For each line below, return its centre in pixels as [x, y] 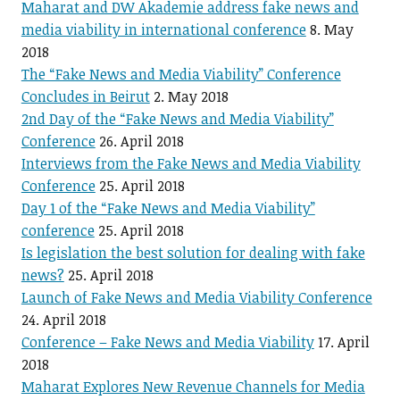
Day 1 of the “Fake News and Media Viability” [168, 208]
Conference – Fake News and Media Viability [167, 342]
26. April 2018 [141, 142]
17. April [343, 342]
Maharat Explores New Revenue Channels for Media [193, 387]
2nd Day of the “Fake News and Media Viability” [177, 119]
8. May [331, 30]
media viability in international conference [163, 30]
